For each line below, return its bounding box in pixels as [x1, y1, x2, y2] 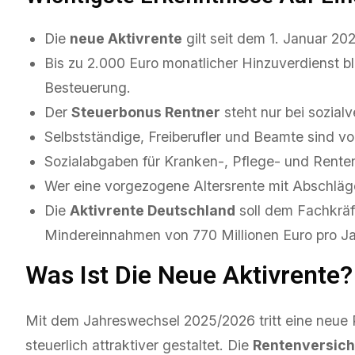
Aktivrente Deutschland [70, 202, 235, 219]
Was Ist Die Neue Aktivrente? [25, 260, 353, 291]
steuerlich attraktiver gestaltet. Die [25, 336, 253, 353]
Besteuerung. [44, 79, 131, 97]
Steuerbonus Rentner [71, 104, 220, 121]
